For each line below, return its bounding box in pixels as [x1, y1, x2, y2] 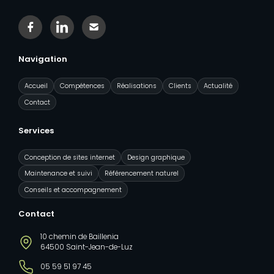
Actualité [204, 81, 233, 91]
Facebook [29, 26, 69, 38]
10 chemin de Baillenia [40, 232, 119, 242]
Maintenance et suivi [24, 169, 93, 179]
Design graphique [127, 152, 185, 162]
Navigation [18, 53, 67, 65]
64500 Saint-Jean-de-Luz [40, 242, 133, 253]
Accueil [24, 81, 48, 91]
